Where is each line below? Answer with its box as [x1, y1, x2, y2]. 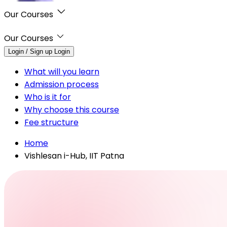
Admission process [24, 78, 99, 90]
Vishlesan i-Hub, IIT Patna [24, 149, 124, 162]
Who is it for [24, 91, 71, 103]
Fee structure [24, 116, 79, 128]
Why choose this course [24, 103, 119, 116]
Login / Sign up [8, 47, 52, 55]
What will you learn [24, 65, 99, 78]
